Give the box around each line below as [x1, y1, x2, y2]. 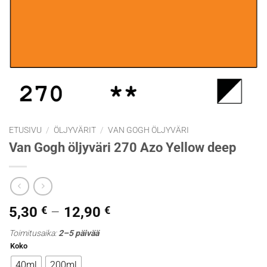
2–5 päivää [58, 228, 99, 238]
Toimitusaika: [9, 228, 58, 238]
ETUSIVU [9, 125, 42, 135]
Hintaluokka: [110, 203, 187, 221]
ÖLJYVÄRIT [54, 125, 97, 135]
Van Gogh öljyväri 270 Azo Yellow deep [9, 139, 236, 155]
